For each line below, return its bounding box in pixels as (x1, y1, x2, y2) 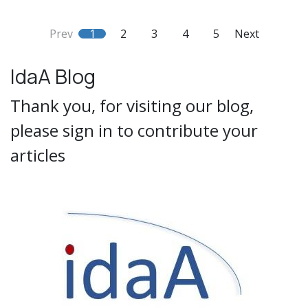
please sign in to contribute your (10, 119, 258, 142)
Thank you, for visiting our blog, (10, 94, 254, 118)
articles (10, 144, 65, 167)
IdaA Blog (10, 63, 96, 91)
